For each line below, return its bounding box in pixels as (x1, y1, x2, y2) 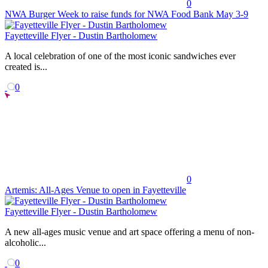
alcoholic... (5, 237, 46, 248)
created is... (5, 61, 47, 72)
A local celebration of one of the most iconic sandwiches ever (5, 50, 236, 61)
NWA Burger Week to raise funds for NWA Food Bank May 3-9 (5, 8, 248, 19)
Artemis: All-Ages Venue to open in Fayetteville (5, 184, 186, 195)
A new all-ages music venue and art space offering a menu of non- (5, 226, 254, 237)
